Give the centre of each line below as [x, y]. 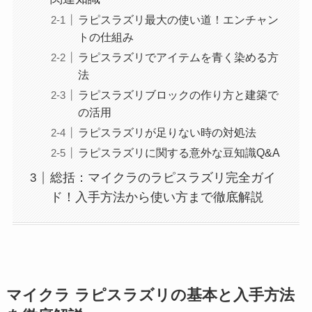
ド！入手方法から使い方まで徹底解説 [156, 197]
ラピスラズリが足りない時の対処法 [167, 133]
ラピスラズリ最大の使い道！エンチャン [178, 19]
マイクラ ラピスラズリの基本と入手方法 [150, 296]
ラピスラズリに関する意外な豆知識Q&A [179, 153]
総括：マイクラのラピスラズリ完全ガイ [163, 178]
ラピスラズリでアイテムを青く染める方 [178, 57]
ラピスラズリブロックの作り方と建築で [178, 95]
